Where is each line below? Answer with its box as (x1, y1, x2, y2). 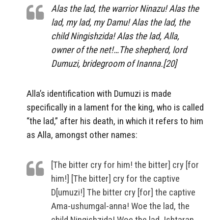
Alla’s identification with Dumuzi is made (27, 87, 171, 99)
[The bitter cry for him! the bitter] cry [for (51, 159, 199, 170)
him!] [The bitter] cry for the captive (51, 172, 180, 184)
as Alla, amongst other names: (27, 129, 137, 140)
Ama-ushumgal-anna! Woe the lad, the (51, 200, 190, 212)
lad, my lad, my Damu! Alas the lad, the (51, 16, 190, 28)
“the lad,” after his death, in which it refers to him (27, 115, 203, 127)
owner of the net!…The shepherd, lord (51, 44, 187, 55)
